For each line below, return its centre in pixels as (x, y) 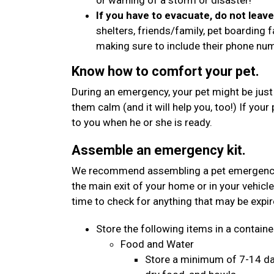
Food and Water (157, 244)
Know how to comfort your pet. (165, 71)
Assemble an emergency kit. (159, 150)
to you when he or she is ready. (142, 122)
